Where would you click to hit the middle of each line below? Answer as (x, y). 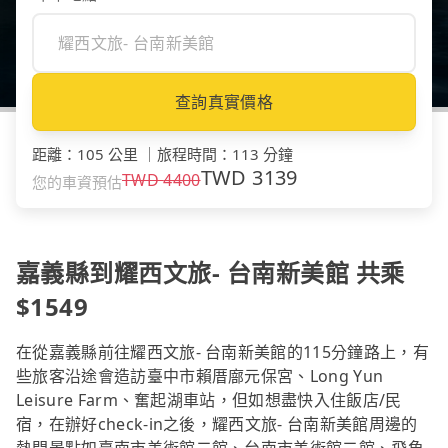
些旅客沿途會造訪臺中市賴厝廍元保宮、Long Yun (200, 376)
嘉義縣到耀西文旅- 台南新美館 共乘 (210, 273)
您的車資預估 (77, 182)
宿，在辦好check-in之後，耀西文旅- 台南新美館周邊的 (217, 424)
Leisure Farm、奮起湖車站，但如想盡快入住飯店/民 (209, 400)
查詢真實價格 (224, 102)
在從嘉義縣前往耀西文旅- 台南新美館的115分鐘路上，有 (222, 352)
